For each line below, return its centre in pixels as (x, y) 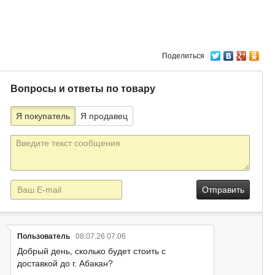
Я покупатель (43, 116)
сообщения (33, 153)
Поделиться (183, 56)
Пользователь (44, 236)
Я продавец (104, 116)
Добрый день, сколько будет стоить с (92, 251)
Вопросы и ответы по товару (83, 89)
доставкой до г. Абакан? (65, 263)
